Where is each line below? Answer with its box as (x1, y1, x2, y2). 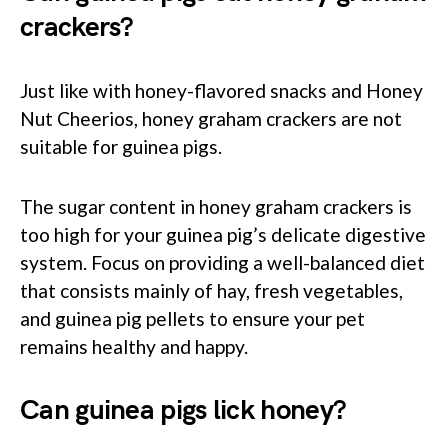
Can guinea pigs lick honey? (20, 393, 347, 427)
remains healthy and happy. (20, 334, 248, 358)
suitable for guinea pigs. (20, 134, 222, 158)
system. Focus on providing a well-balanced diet (20, 250, 425, 274)
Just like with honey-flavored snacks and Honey (20, 78, 423, 102)
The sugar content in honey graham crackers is (20, 194, 412, 218)
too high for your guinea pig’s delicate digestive (20, 222, 426, 246)
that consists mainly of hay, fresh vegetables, (20, 278, 403, 302)
